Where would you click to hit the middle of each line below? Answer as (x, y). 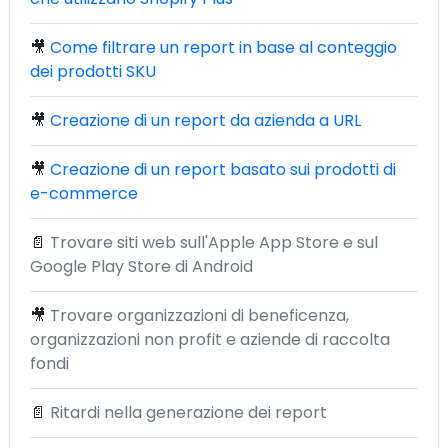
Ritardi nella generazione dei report (188, 412)
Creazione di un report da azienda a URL (205, 120)
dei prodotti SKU (93, 71)
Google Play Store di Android (141, 266)
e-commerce (84, 193)
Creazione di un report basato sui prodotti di (223, 169)
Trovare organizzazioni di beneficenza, (199, 315)
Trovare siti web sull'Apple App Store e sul (214, 242)
